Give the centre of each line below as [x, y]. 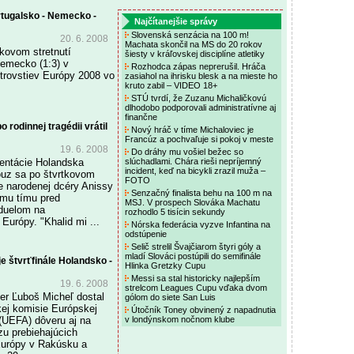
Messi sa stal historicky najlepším [194, 278]
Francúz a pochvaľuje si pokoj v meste [200, 139]
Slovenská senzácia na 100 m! [189, 35]
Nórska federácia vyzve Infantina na [200, 224]
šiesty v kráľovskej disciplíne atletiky [196, 54]
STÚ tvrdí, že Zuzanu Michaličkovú [198, 98]
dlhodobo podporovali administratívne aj [200, 107]
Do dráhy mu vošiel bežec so [186, 152]
